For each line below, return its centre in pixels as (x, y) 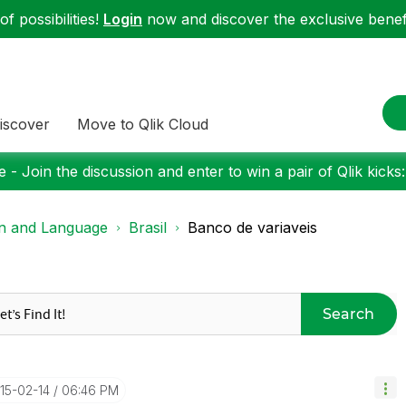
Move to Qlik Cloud (143, 124)
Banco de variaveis (252, 227)
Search (349, 314)
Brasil (148, 227)
